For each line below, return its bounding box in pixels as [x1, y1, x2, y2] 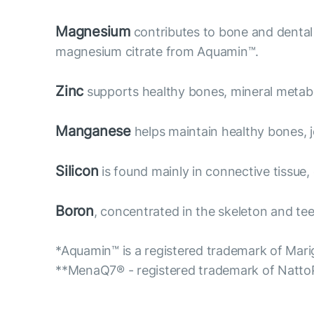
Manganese [55, 122, 131, 139]
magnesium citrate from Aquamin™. [55, 43, 259, 59]
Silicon [55, 162, 99, 179]
